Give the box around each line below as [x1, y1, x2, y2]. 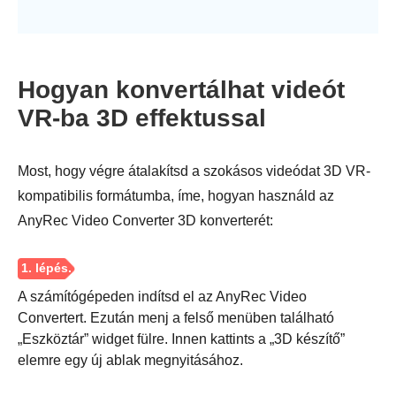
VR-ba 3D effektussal [18, 103, 266, 132]
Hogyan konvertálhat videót [18, 75, 345, 103]
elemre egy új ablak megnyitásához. [18, 352, 243, 368]
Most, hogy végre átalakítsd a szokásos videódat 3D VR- [18, 163, 370, 179]
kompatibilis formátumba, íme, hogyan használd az [18, 187, 334, 203]
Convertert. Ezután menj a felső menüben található [18, 309, 334, 325]
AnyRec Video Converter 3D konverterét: [18, 212, 273, 228]
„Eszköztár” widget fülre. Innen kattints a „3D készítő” [18, 331, 345, 346]
